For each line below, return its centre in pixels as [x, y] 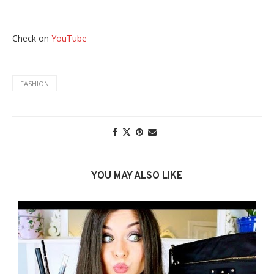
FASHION [35, 83]
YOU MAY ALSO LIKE [137, 176]
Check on [32, 38]
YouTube [69, 38]
